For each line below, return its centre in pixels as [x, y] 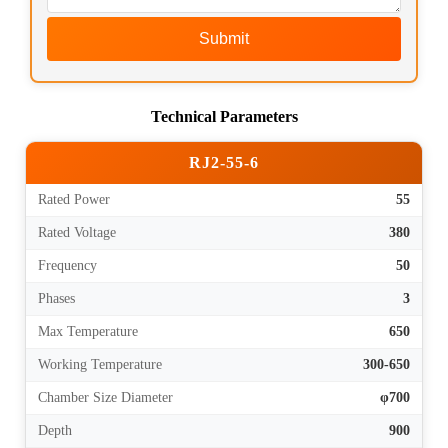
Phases [56, 299]
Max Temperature [88, 332]
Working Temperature [100, 365]
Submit [224, 39]
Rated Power [74, 200]
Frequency [67, 266]
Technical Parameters [224, 117]
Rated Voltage [77, 233]
